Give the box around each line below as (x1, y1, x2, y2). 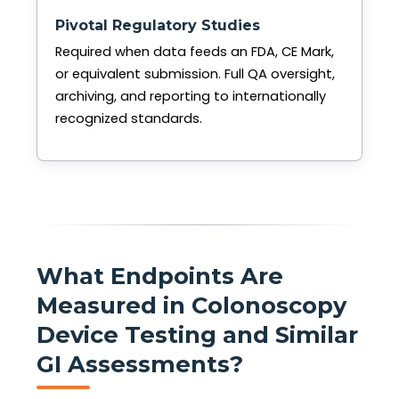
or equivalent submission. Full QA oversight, (55, 65, 335, 84)
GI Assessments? (37, 349, 243, 378)
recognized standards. (55, 110, 202, 128)
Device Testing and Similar (37, 320, 358, 348)
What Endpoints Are (37, 261, 283, 289)
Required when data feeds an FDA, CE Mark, (55, 43, 334, 61)
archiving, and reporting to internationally (55, 87, 326, 106)
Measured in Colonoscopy (37, 290, 346, 319)
